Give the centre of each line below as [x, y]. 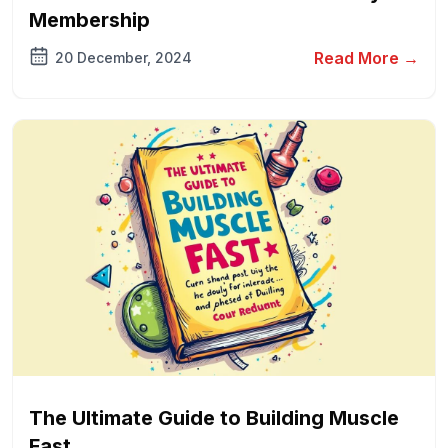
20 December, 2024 [123, 57]
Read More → [366, 58]
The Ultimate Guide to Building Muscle [214, 418]
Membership [89, 20]
